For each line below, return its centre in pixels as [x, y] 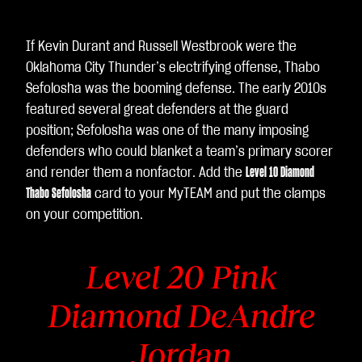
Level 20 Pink [181, 277]
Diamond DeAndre [181, 316]
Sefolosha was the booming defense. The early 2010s [176, 89]
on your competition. [84, 215]
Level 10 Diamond [280, 173]
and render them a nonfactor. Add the [136, 173]
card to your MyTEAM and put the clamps [208, 194]
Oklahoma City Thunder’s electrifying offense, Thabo [173, 68]
